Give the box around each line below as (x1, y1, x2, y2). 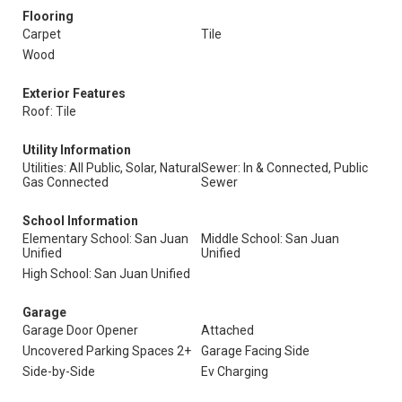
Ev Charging (201, 364, 268, 379)
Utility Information (22, 143, 131, 157)
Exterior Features (22, 86, 126, 100)
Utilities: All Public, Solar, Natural (22, 161, 201, 175)
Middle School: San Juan (201, 232, 339, 246)
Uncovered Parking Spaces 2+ (22, 344, 191, 358)
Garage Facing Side (201, 344, 310, 358)
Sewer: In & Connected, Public (201, 161, 368, 175)
